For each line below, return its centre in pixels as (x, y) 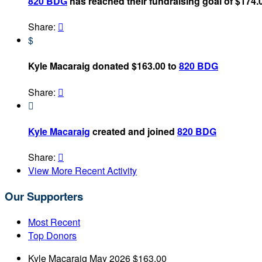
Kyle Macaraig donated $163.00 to (104, 66)
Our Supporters (44, 196)
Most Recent (54, 222)
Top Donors (52, 235)
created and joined (134, 131)
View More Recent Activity (82, 171)
